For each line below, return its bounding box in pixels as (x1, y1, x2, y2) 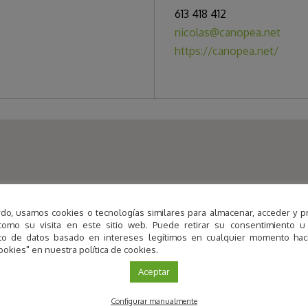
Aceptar (138, 266, 170, 277)
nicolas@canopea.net (175, 25, 280, 40)
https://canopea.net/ (175, 44, 278, 58)
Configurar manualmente (111, 296, 197, 306)
